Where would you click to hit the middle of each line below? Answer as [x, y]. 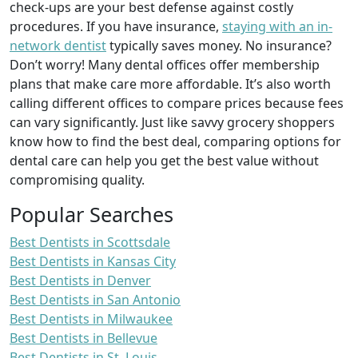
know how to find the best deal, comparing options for [175, 141]
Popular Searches [91, 214]
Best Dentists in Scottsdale [90, 242]
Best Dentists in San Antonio [95, 299]
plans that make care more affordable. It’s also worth [170, 84]
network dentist [58, 45]
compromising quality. [77, 179]
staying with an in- [277, 26]
